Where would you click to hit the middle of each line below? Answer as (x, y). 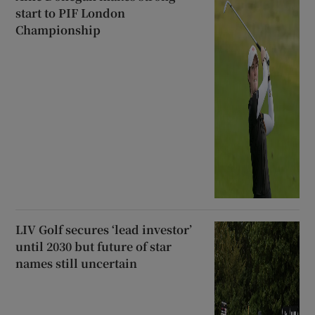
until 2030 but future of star (94, 246)
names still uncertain (77, 263)
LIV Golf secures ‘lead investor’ (104, 229)
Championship (58, 30)
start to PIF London (71, 13)
